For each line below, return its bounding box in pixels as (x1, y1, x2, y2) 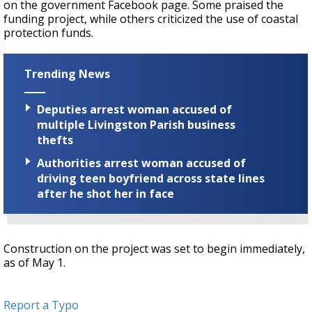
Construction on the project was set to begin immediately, (3, 240, 305, 256)
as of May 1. (3, 254, 65, 270)
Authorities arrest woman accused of (37, 155, 246, 171)
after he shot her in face (37, 185, 174, 201)
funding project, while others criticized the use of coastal (3, 11, 298, 27)
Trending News (24, 66, 110, 82)
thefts (37, 132, 73, 148)
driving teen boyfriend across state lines (37, 170, 265, 186)
